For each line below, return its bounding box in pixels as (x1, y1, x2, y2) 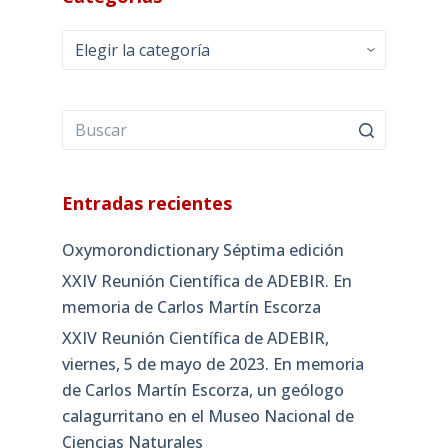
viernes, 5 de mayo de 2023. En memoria (61, 352, 364, 375)
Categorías (60, 31, 136, 52)
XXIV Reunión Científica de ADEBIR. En (61, 269, 352, 292)
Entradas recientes (61, 191, 232, 216)
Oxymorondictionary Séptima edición (61, 239, 344, 262)
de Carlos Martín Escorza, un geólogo (61, 378, 344, 401)
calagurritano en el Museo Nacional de (61, 404, 354, 427)
